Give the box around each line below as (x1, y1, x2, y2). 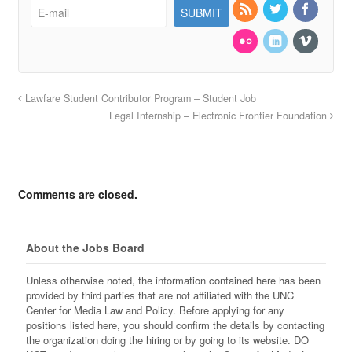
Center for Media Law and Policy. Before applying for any (25, 302, 284, 317)
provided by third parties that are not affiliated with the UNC (25, 287, 294, 302)
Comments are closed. (17, 186, 137, 203)
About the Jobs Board (25, 240, 145, 256)
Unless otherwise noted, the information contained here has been (25, 272, 321, 288)
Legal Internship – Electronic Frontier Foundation (109, 108, 331, 123)
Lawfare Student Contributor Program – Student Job (21, 91, 256, 106)
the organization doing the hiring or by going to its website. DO (25, 332, 309, 347)
